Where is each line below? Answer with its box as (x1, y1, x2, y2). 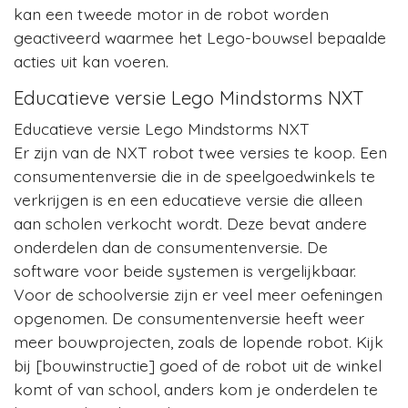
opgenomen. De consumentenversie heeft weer (14, 307, 364, 328)
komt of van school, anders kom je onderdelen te (14, 378, 378, 399)
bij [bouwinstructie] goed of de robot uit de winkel (14, 354, 382, 375)
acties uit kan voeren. (14, 50, 168, 71)
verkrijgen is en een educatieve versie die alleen (14, 189, 362, 209)
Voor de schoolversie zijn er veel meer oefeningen (14, 283, 382, 304)
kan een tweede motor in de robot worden (14, 3, 329, 24)
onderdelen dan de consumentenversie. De (14, 236, 328, 257)
